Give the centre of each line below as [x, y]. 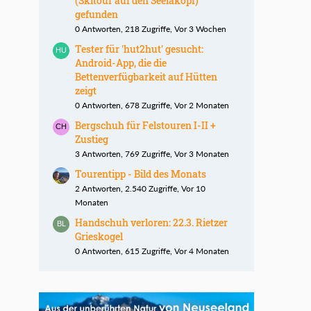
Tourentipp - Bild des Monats [141, 174]
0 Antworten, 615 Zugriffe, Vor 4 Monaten [152, 251]
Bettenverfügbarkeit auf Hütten [146, 77]
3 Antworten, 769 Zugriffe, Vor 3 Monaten [152, 154]
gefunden [96, 15]
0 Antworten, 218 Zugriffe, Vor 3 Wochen [151, 29]
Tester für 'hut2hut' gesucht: [139, 49]
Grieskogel [99, 237]
